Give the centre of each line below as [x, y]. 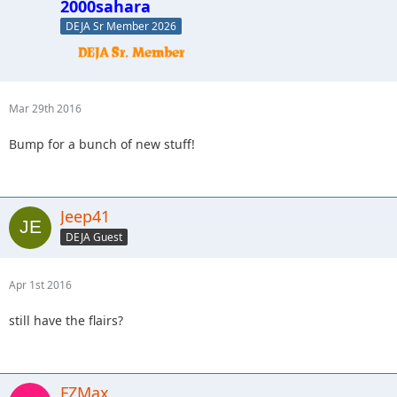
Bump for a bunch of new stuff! [102, 144]
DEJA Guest [94, 237]
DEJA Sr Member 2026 [121, 27]
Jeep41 [85, 217]
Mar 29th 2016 [45, 109]
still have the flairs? [66, 321]
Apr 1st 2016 [40, 285]
